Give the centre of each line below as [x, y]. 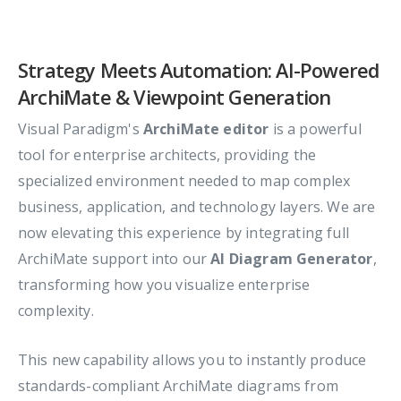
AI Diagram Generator [292, 259]
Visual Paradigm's [81, 129]
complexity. [56, 311]
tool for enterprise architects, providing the [167, 155]
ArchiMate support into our [115, 259]
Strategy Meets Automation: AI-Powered [199, 71]
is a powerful [315, 129]
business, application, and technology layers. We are [197, 207]
